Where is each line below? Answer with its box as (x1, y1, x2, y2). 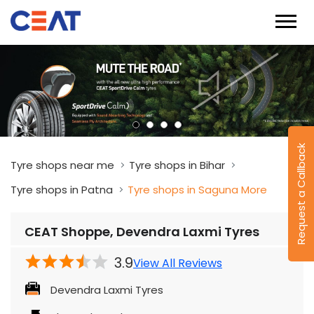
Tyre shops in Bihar (129, 158, 225, 173)
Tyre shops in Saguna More (128, 182, 267, 198)
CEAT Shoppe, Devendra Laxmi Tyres (25, 223, 259, 241)
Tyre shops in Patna (11, 182, 113, 198)
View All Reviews (133, 254, 222, 271)
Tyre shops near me (11, 158, 114, 173)
